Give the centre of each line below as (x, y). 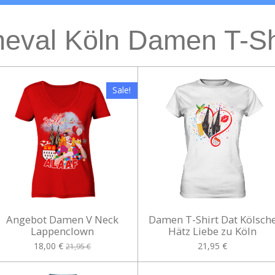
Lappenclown (63, 231)
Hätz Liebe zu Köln (213, 231)
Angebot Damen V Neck (63, 219)
